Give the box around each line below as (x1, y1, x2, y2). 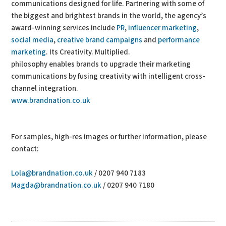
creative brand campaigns (57, 35, 143, 45)
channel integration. (11, 84, 79, 93)
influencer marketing (128, 23, 197, 33)
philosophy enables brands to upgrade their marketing (11, 60, 191, 69)
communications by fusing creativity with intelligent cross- (11, 72, 206, 81)
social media (11, 35, 54, 45)
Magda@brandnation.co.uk (11, 181, 102, 190)
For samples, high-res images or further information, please (11, 132, 207, 142)
